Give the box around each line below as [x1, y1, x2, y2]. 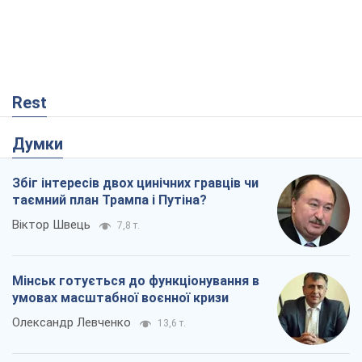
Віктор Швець [12, 217, 90, 232]
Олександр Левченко [12, 314, 131, 330]
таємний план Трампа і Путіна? [12, 192, 207, 208]
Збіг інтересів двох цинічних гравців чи [12, 175, 259, 191]
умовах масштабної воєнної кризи [12, 289, 229, 305]
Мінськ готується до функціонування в [12, 272, 259, 288]
